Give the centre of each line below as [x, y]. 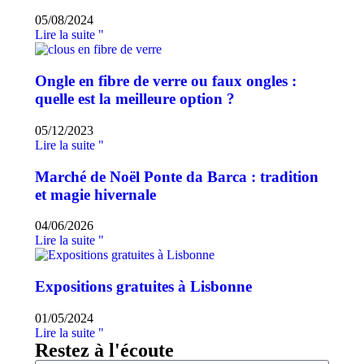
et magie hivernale [95, 194]
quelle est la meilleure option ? [135, 99]
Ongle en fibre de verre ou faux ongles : [166, 81]
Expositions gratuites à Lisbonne [143, 286]
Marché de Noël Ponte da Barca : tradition [177, 176]
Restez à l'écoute [104, 350]
